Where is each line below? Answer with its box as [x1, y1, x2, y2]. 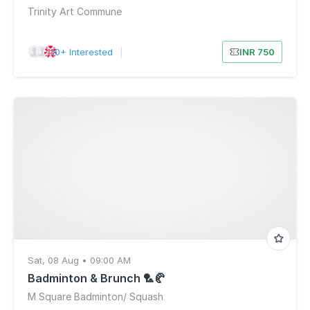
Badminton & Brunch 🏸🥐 [28, 271, 165, 285]
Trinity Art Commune [28, 6, 122, 17]
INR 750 [239, 46, 275, 57]
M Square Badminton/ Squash [28, 291, 163, 302]
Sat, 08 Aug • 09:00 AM [28, 255, 131, 266]
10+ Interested [51, 46, 113, 57]
